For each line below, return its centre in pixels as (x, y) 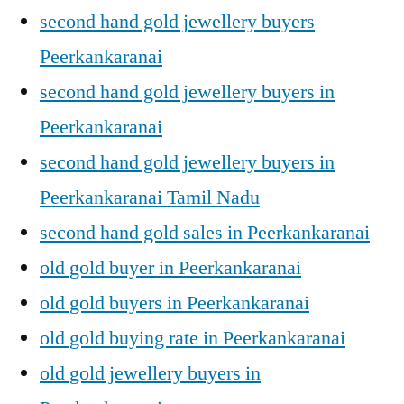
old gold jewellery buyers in (150, 373)
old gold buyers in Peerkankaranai (174, 303)
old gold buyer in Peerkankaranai (170, 268)
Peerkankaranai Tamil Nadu (150, 197)
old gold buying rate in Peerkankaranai (193, 338)
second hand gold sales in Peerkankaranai (205, 233)
